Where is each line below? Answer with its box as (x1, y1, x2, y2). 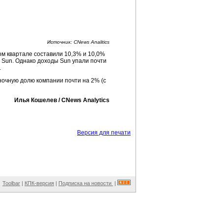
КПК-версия (25, 180, 54, 186)
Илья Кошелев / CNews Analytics (14, 97, 110, 104)
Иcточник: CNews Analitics (47, 39, 110, 45)
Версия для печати (77, 129, 131, 136)
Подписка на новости (58, 180, 113, 186)
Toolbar (2, 180, 20, 186)
